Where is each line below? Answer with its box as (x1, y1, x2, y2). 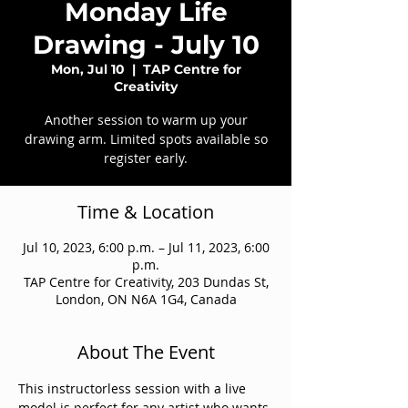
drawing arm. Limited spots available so (24, 130, 268, 148)
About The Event (76, 340, 215, 364)
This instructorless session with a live (18, 380, 250, 397)
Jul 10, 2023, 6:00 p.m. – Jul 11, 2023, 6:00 (22, 239, 270, 256)
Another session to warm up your (44, 111, 248, 128)
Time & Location (77, 199, 214, 224)
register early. (104, 149, 188, 167)
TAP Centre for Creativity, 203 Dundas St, (23, 273, 269, 291)
